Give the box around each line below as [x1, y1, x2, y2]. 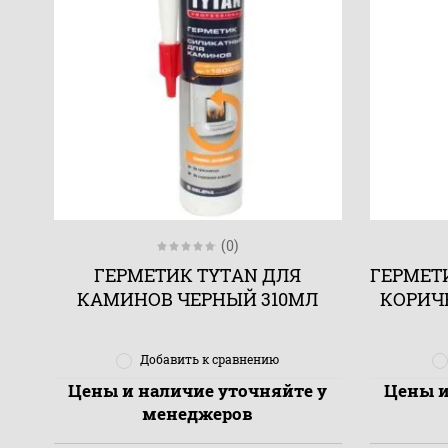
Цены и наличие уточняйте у [68, 378, 328, 402]
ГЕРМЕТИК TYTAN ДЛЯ [94, 263, 302, 288]
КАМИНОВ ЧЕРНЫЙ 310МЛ [77, 287, 319, 312]
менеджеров [142, 401, 254, 425]
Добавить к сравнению [140, 351, 280, 368]
